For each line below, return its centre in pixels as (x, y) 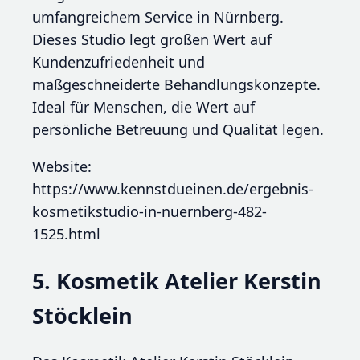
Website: (62, 167)
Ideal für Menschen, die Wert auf (143, 107)
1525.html (66, 234)
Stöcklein (82, 315)
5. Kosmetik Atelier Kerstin (177, 280)
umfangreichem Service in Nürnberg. (158, 17)
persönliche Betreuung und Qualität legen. (178, 130)
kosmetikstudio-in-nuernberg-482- (149, 212)
